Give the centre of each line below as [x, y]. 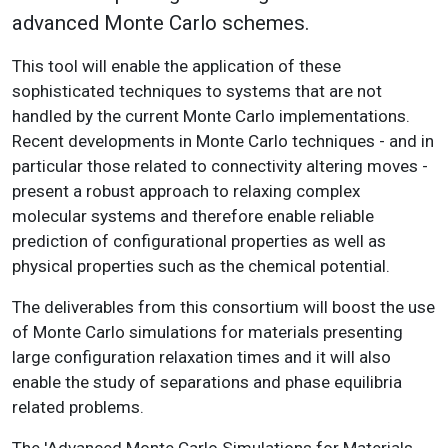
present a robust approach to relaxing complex [186, 191]
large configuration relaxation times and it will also [201, 357]
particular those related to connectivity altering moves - [220, 166]
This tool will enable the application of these [176, 66]
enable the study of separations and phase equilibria [207, 382]
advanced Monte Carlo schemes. [161, 23]
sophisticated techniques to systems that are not [197, 91]
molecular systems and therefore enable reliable [193, 216]
